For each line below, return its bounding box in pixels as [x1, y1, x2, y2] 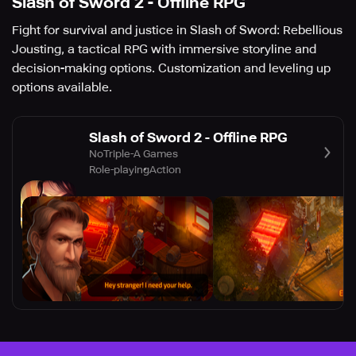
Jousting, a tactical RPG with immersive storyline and [12, 42, 316, 56]
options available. [12, 80, 112, 95]
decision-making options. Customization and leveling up [12, 61, 331, 75]
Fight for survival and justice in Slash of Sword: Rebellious [12, 23, 342, 37]
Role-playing [89, 163, 149, 176]
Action [149, 163, 181, 176]
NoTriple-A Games [89, 147, 178, 160]
